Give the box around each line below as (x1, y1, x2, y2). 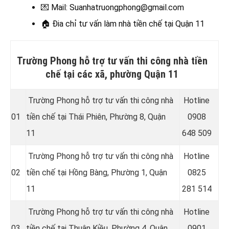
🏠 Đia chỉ (41, 18, 79, 29)
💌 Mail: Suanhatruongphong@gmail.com (41, 2, 184, 12)
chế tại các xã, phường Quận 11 (45, 67, 178, 80)
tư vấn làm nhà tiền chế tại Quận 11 (79, 18, 204, 29)
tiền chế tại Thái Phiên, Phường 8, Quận (26, 111, 166, 122)
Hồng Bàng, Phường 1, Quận (68, 167, 167, 177)
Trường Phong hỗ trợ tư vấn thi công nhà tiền (16, 54, 208, 67)
